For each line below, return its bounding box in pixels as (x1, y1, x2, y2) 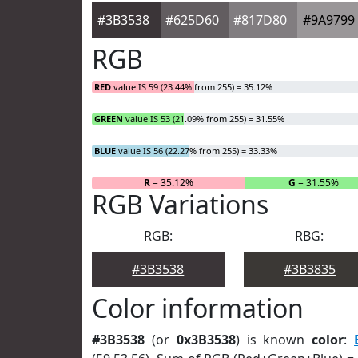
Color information (92, 291, 304, 325)
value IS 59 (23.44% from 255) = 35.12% (111, 81, 272, 93)
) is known (235, 331, 312, 348)
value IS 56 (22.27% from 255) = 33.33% (116, 145, 277, 157)
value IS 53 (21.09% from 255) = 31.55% (123, 113, 284, 125)
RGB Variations (92, 187, 268, 221)
